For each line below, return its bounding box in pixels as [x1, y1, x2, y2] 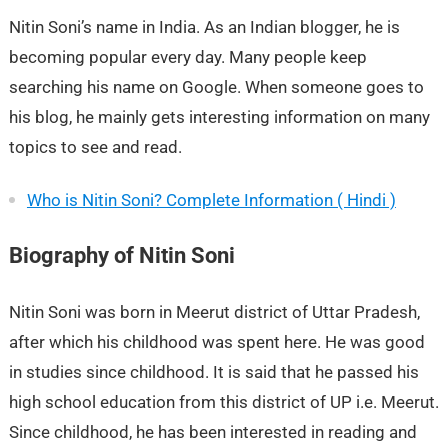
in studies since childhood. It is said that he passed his [8, 361, 419, 382]
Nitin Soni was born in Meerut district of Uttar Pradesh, [8, 301, 420, 322]
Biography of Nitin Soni [8, 242, 235, 268]
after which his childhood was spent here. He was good [8, 331, 425, 352]
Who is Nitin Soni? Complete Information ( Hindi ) [26, 189, 396, 210]
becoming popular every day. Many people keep [8, 46, 367, 67]
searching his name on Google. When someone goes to [8, 76, 424, 97]
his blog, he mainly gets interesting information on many [8, 106, 430, 127]
